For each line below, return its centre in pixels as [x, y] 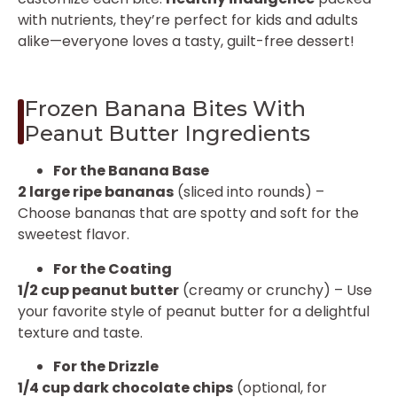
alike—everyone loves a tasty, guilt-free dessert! [186, 42]
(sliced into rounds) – [249, 192]
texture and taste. [80, 332]
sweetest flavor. [74, 235]
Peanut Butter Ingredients [167, 134]
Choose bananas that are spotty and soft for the [188, 214]
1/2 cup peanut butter [98, 290]
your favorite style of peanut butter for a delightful [194, 311]
